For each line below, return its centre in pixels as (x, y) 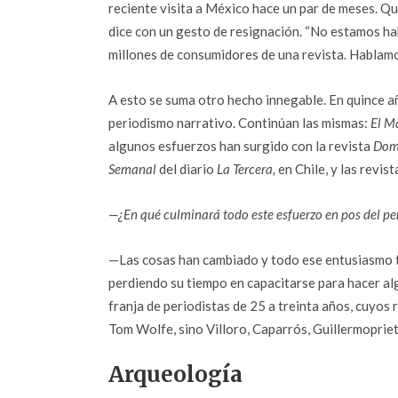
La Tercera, (246, 169)
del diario (187, 169)
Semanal (132, 169)
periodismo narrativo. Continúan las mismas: (239, 123)
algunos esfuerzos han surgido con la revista (241, 146)
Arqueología (175, 374)
